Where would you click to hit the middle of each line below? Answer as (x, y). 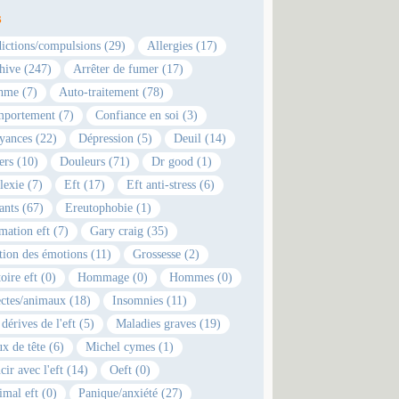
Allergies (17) (183, 45)
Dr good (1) (182, 161)
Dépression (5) (116, 138)
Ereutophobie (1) (109, 208)
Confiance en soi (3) (147, 115)
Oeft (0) (130, 370)
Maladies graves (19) (169, 323)
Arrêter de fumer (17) (129, 69)
